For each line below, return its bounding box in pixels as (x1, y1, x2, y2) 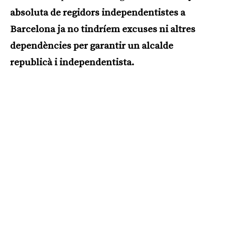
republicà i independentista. (10, 57, 134, 69)
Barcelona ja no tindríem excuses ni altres (10, 24, 195, 36)
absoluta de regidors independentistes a (10, 7, 185, 19)
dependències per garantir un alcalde (10, 40, 173, 52)
